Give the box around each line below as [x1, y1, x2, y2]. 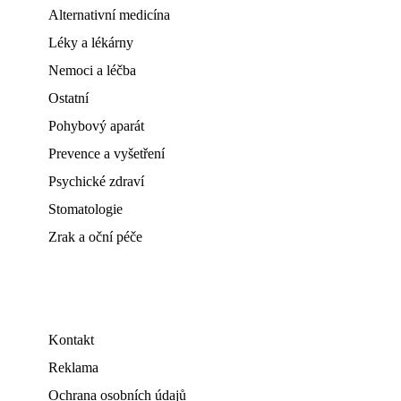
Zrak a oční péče [48, 229, 142, 244]
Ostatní [48, 90, 89, 106]
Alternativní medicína [48, 7, 170, 22]
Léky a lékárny [48, 35, 133, 50]
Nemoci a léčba [48, 63, 136, 78]
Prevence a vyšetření [48, 146, 165, 161]
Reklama [48, 360, 98, 375]
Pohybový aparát [48, 118, 144, 133]
